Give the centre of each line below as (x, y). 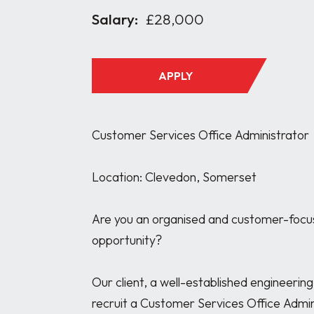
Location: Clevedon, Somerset (174, 177)
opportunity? (127, 240)
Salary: (115, 19)
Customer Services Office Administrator (200, 135)
